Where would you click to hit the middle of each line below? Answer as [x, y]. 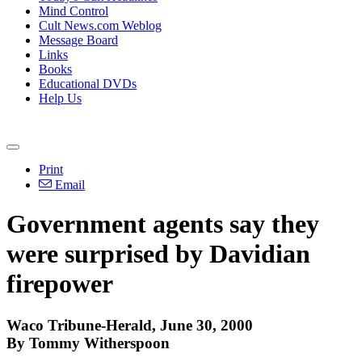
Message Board [78, 40]
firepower [60, 284]
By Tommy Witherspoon [88, 343]
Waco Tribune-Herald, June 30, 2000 [130, 325]
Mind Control [74, 11]
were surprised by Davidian [158, 254]
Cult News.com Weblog [100, 25]
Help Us [60, 98]
